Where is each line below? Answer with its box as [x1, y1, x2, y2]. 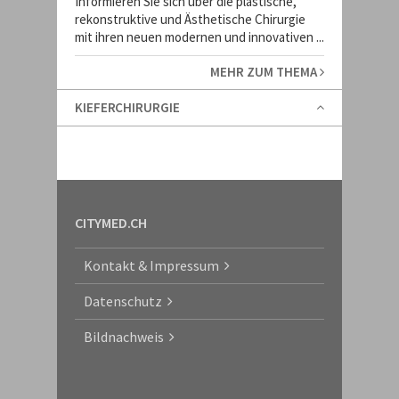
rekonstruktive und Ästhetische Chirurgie [75, 11, 305, 28]
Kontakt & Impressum [84, 256, 224, 274]
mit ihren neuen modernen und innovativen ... [75, 28, 324, 45]
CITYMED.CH [75, 214, 147, 232]
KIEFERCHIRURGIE [75, 99, 180, 116]
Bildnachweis [84, 328, 169, 346]
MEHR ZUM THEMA [210, 63, 320, 80]
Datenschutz [84, 292, 167, 310]
